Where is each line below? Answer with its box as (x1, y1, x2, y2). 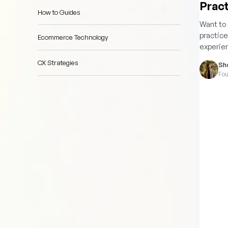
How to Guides (38, 8, 80, 16)
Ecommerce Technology (38, 33, 108, 42)
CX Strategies (38, 58, 78, 67)
